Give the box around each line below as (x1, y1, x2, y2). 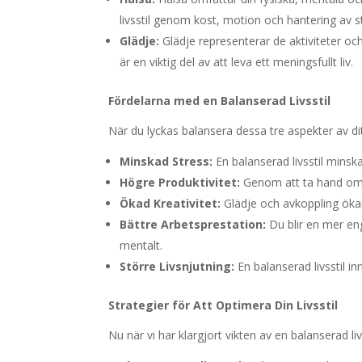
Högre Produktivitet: (120, 175, 241, 190)
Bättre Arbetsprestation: (120, 217, 267, 232)
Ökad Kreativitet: (120, 196, 221, 211)
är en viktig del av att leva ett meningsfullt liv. (120, 54, 354, 69)
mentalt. (120, 238, 163, 253)
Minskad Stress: (120, 154, 213, 169)
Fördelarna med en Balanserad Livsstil (108, 93, 331, 108)
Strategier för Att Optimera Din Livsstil (108, 297, 339, 313)
